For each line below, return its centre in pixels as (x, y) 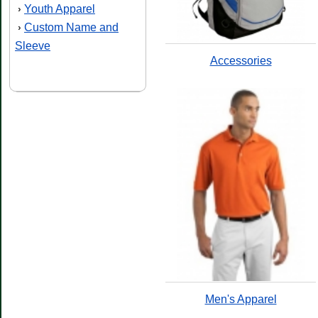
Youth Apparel (60, 9)
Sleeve (33, 46)
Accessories (241, 61)
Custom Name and (71, 27)
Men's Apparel (241, 299)
